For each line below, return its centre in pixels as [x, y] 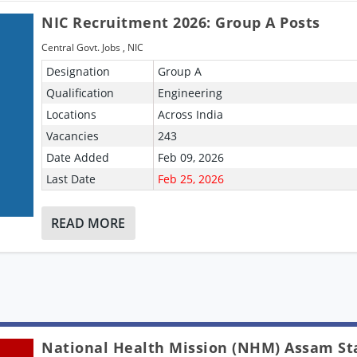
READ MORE [88, 223]
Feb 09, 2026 [190, 157]
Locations [72, 114]
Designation [78, 71]
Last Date [71, 178]
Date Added [78, 157]
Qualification [80, 92]
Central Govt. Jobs [81, 47]
